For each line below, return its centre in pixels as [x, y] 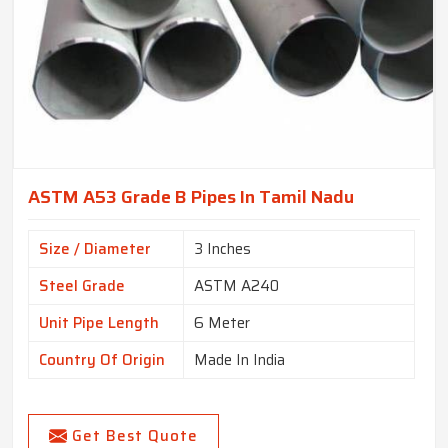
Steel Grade [82, 286]
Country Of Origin [102, 360]
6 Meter [222, 323]
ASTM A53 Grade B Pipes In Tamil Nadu [191, 197]
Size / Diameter [95, 249]
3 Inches [222, 249]
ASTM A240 [236, 286]
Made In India [239, 360]
